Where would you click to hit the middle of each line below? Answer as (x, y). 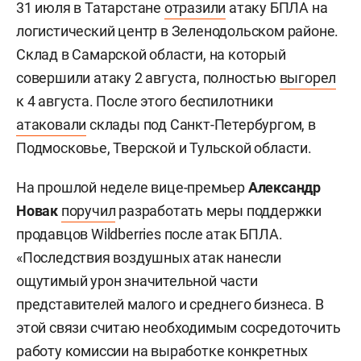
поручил (88, 211)
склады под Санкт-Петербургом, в (201, 125)
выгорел (308, 78)
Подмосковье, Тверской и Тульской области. (164, 148)
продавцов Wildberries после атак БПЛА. (149, 234)
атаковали (52, 125)
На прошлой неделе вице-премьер (132, 188)
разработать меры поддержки (219, 211)
